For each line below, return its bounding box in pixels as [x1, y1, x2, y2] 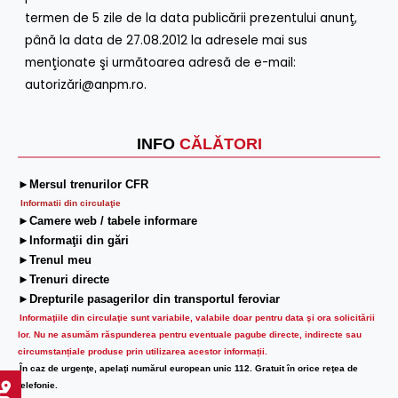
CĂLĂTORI [179, 135, 262, 154]
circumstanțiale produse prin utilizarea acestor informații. [18, 346, 267, 357]
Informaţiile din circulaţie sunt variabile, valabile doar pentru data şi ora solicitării [20, 313, 375, 323]
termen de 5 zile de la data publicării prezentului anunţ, [25, 9, 358, 27]
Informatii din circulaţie [18, 198, 121, 209]
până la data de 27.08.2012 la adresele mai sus [25, 31, 308, 49]
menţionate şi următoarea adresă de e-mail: [25, 53, 297, 71]
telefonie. [18, 380, 58, 391]
